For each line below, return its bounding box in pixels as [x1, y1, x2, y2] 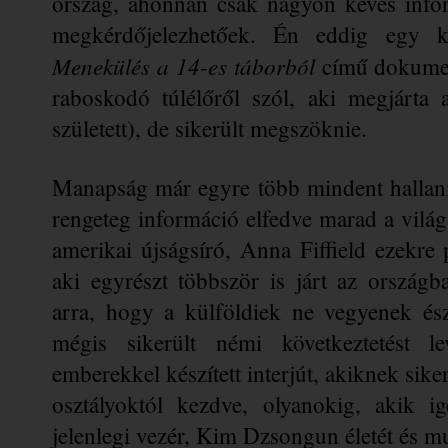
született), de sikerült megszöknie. [52, 112, 367, 143]
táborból [233, 49, 315, 81]
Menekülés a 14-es [52, 49, 234, 81]
